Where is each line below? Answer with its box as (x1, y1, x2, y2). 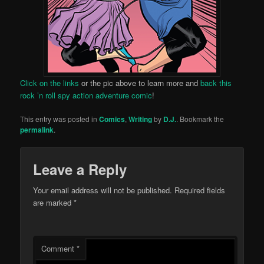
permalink (20, 124, 54, 136)
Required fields (174, 184, 226, 196)
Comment (41, 243, 77, 255)
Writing (128, 114, 153, 125)
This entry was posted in (20, 114, 100, 124)
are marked (33, 197, 74, 209)
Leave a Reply (33, 159, 127, 180)
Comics (99, 114, 126, 125)
